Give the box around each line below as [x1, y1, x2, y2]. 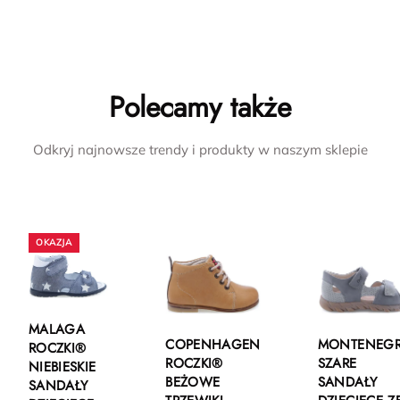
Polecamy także [109, 87, 291, 129]
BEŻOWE [165, 371, 221, 392]
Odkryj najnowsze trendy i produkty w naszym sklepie [32, 141, 368, 159]
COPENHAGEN [165, 334, 261, 354]
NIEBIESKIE [29, 356, 96, 377]
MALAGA [29, 319, 86, 339]
